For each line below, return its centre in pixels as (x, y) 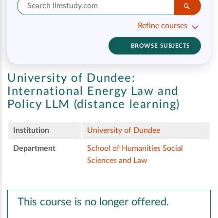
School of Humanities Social (135, 149)
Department (34, 149)
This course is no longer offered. (93, 202)
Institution (31, 131)
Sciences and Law (117, 161)
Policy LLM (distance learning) (94, 105)
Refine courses (163, 26)
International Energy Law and (93, 92)
